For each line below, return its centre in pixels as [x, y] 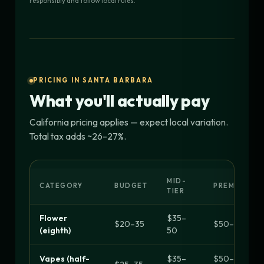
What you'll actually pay [120, 101]
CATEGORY [61, 186]
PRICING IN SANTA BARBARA [93, 80]
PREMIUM [231, 186]
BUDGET [131, 186]
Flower [53, 218]
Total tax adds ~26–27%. [78, 136]
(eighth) [55, 231]
